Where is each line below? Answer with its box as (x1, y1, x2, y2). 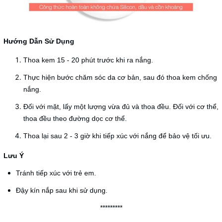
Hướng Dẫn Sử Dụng (3, 37, 74, 46)
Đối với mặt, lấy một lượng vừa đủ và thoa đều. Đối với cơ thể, (23, 103, 219, 111)
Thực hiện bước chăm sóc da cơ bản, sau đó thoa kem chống (23, 73, 217, 82)
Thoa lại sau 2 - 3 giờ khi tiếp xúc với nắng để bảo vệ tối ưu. (23, 132, 212, 140)
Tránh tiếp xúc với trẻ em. (16, 169, 96, 177)
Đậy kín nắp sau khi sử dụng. (16, 186, 108, 195)
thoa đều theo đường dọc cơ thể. (23, 114, 127, 123)
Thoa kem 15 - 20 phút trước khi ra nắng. (23, 56, 153, 64)
